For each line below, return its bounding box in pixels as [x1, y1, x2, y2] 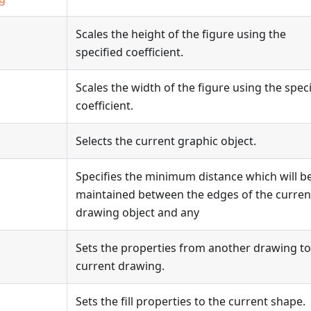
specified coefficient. [76, 44, 183, 60]
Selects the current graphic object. [76, 133, 256, 149]
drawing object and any [76, 205, 199, 220]
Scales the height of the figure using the [76, 26, 286, 42]
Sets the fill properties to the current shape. [76, 294, 305, 309]
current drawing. [76, 258, 165, 274]
